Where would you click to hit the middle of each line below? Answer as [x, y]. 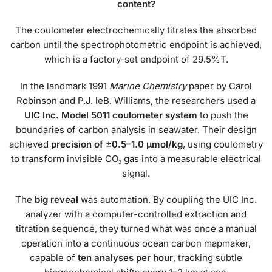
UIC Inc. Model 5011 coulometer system [110, 115]
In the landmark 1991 [65, 86]
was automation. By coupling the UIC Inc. [168, 200]
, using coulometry [223, 144]
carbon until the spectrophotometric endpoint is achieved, [136, 45]
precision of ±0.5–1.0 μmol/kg [117, 144]
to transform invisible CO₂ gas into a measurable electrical [136, 158]
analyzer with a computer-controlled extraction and [136, 214]
